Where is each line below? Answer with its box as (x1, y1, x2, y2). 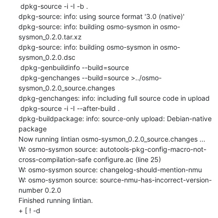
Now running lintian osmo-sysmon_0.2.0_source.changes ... (18, 134, 205, 143)
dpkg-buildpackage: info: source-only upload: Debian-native (18, 114, 212, 123)
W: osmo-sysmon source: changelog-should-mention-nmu (18, 165, 202, 174)
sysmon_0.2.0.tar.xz (18, 32, 82, 41)
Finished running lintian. (18, 196, 93, 204)
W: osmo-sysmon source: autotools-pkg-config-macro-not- (18, 145, 206, 153)
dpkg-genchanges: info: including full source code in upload (18, 93, 210, 102)
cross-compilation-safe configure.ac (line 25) (18, 155, 161, 163)
